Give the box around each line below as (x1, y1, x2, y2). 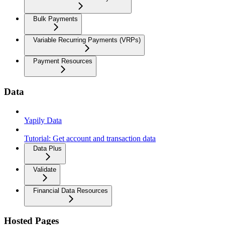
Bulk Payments (33, 15, 78, 23)
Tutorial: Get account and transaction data (24, 134, 156, 143)
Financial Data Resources (33, 186, 108, 194)
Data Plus (33, 144, 62, 152)
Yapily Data (24, 116, 62, 125)
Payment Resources (33, 57, 92, 65)
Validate (33, 165, 56, 173)
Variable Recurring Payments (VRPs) (33, 36, 141, 44)
